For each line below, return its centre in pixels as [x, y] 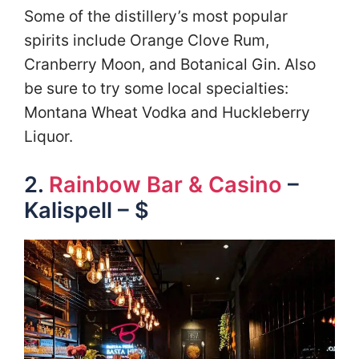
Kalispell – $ [87, 211]
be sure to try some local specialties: [156, 88]
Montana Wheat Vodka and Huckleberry [167, 112]
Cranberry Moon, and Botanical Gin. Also [170, 64]
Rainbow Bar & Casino [165, 185]
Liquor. [50, 136]
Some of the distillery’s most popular [156, 16]
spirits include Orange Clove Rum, [147, 40]
